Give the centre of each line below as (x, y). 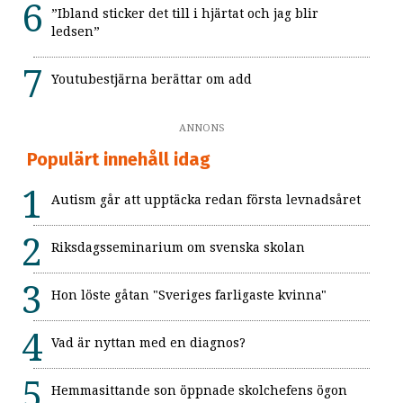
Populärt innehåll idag (119, 160)
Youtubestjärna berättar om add (152, 80)
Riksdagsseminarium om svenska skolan (178, 248)
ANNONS (201, 129)
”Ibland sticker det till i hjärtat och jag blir (185, 14)
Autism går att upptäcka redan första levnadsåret (206, 200)
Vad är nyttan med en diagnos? (148, 343)
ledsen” (76, 32)
